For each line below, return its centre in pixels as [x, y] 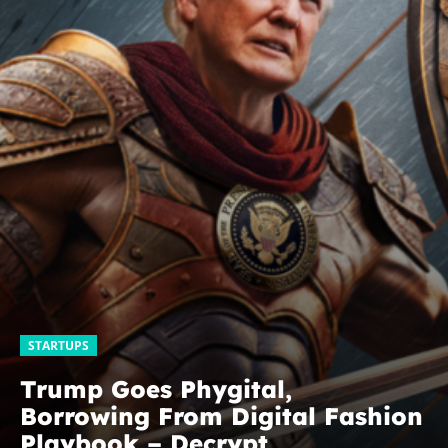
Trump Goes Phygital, [156, 388]
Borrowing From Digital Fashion [221, 415]
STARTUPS [58, 345]
